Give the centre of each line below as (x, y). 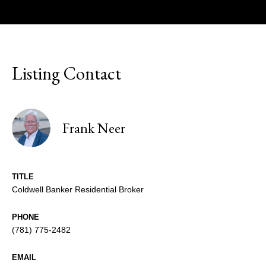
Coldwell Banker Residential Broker (78, 190)
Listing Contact (66, 74)
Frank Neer (94, 128)
